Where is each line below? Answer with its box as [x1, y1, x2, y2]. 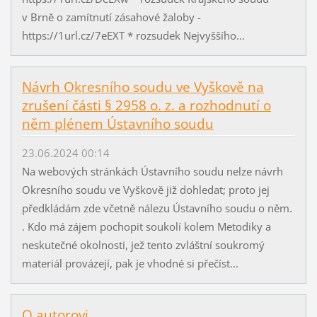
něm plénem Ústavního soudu [21, 115, 214, 134]
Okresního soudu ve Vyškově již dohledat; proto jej [21, 182, 270, 197]
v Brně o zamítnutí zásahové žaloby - [21, 10, 201, 25]
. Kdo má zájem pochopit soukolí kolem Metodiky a [21, 219, 271, 234]
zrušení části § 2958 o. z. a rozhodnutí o [21, 96, 271, 115]
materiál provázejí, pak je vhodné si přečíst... [21, 255, 238, 270]
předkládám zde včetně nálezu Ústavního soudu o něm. [21, 200, 292, 215]
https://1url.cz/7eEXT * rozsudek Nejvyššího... [21, 28, 245, 43]
